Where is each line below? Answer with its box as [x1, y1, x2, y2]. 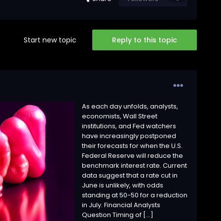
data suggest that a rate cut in [81, 171, 178, 181]
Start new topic [24, 35, 77, 45]
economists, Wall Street [81, 111, 157, 121]
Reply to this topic [112, 35, 178, 45]
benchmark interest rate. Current [81, 161, 187, 171]
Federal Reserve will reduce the [81, 151, 183, 161]
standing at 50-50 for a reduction [81, 190, 187, 200]
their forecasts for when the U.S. [81, 141, 183, 151]
